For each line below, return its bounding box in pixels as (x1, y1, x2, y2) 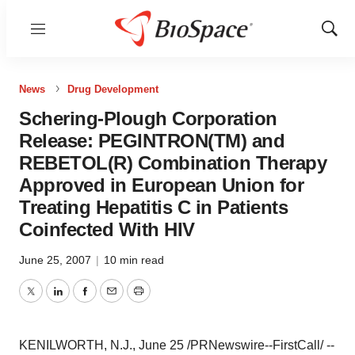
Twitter (29, 293, 67, 307)
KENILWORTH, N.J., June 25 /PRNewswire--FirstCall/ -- (19, 338, 334, 352)
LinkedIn (56, 293, 105, 307)
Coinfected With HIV (19, 219, 195, 240)
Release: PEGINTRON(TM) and (19, 130, 284, 151)
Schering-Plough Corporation (19, 108, 277, 129)
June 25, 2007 (19, 254, 94, 266)
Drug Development (67, 83, 158, 95)
